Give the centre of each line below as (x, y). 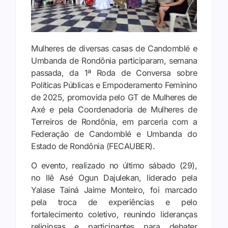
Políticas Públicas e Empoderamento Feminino (114, 85)
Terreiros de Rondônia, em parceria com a (114, 121)
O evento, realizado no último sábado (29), (114, 166)
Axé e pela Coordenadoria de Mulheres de (114, 109)
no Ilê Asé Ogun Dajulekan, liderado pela (114, 178)
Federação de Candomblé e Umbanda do (114, 134)
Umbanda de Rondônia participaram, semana (114, 60)
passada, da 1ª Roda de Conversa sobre (114, 73)
